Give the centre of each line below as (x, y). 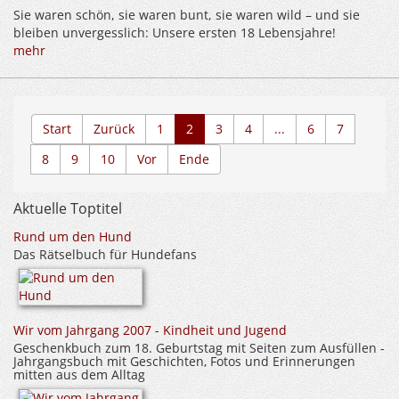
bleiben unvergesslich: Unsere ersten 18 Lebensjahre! (175, 33)
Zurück (114, 129)
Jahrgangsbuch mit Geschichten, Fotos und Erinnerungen (184, 362)
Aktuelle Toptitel (68, 209)
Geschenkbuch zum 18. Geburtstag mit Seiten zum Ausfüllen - (199, 348)
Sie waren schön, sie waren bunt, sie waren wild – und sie (187, 15)
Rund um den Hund (73, 237)
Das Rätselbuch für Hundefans (105, 255)
